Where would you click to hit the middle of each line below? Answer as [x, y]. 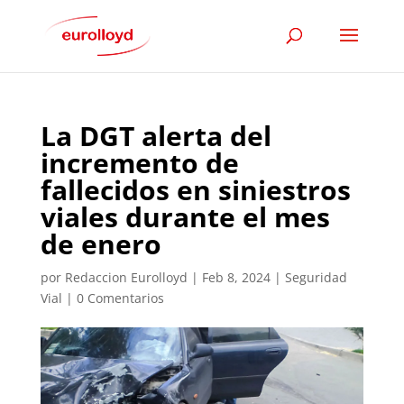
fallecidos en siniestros [195, 190]
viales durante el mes [185, 217]
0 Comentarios [120, 298]
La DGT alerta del [156, 136]
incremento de [139, 163]
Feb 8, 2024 [236, 277]
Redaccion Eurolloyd [126, 277]
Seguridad [316, 277]
